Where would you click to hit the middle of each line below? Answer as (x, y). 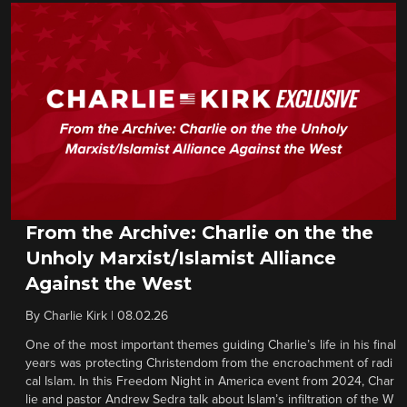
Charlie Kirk (75, 316)
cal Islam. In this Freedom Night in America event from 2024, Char (210, 381)
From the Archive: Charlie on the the (199, 232)
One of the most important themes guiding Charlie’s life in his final (211, 345)
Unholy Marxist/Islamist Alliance (181, 258)
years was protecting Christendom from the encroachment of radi (209, 363)
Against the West (109, 283)
